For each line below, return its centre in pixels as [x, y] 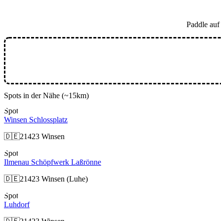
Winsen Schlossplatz [36, 119]
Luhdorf [17, 204]
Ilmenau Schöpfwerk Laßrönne [53, 162]
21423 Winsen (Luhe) [54, 179]
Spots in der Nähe [33, 95]
